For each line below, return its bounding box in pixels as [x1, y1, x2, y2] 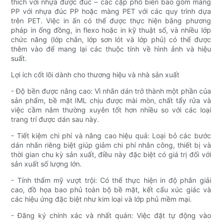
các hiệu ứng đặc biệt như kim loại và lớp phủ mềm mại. [11, 194, 192, 203]
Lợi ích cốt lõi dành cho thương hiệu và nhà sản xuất [11, 70, 180, 79]
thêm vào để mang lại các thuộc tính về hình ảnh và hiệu [11, 44, 211, 53]
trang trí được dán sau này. [11, 114, 100, 123]
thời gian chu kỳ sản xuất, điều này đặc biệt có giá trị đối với [11, 150, 211, 159]
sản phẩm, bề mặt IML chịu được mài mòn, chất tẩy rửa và [11, 96, 211, 105]
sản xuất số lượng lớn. [11, 159, 82, 168]
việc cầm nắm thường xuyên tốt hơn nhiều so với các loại [11, 105, 211, 114]
